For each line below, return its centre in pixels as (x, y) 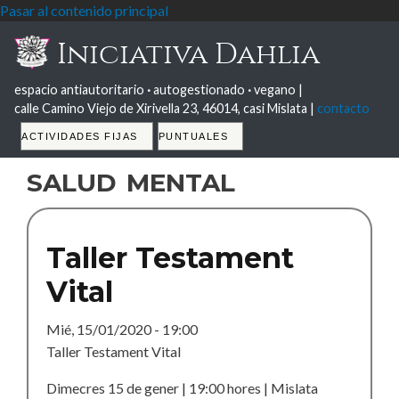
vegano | (277, 90)
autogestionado (199, 90)
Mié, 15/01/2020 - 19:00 (122, 329)
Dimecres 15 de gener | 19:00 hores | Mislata (182, 388)
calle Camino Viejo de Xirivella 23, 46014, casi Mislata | (166, 108)
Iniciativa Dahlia (185, 54)
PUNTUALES (193, 136)
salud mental (131, 179)
